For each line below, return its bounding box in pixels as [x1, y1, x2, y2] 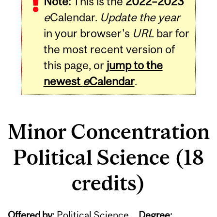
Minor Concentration [7, 119, 210, 143]
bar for [154, 27, 189, 40]
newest [43, 75, 83, 88]
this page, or [43, 59, 107, 72]
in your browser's [43, 27, 132, 40]
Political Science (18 [13, 145, 204, 169]
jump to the [106, 59, 163, 72]
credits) [72, 170, 145, 195]
